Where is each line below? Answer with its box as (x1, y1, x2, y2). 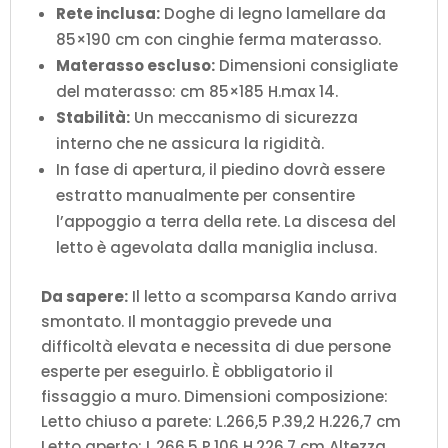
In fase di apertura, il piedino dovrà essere (56, 158, 385, 180)
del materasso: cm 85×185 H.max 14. (56, 80, 338, 102)
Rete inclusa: (56, 2, 160, 24)
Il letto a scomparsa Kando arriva (128, 285, 397, 307)
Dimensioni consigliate (215, 54, 398, 76)
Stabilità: (56, 106, 130, 128)
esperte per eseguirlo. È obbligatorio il (41, 360, 333, 382)
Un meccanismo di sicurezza (130, 106, 358, 128)
